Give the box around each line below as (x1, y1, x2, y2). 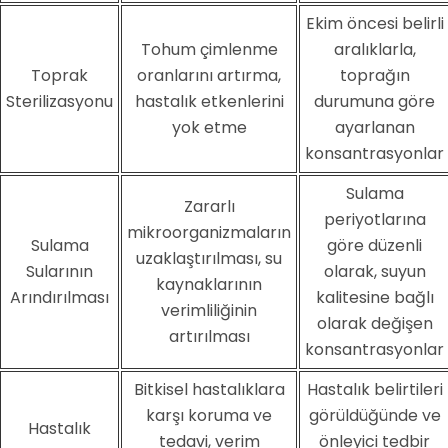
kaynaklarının (156, 272, 262, 296)
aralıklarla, (333, 37, 416, 61)
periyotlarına (323, 207, 426, 231)
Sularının (26, 259, 93, 283)
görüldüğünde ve (308, 403, 441, 427)
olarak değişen (316, 311, 433, 335)
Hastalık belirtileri (306, 377, 443, 401)
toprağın (339, 63, 410, 87)
